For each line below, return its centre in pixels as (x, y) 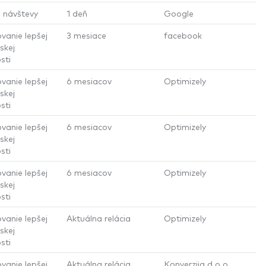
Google (179, 13)
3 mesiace (86, 35)
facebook (183, 35)
